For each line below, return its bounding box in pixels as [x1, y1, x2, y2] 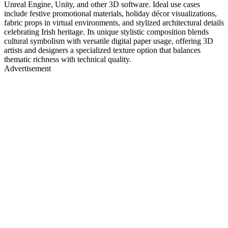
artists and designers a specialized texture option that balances [4, 45, 201, 54]
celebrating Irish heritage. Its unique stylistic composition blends [4, 27, 209, 36]
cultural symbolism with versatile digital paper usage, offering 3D [4, 36, 213, 45]
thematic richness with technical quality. [4, 54, 131, 64]
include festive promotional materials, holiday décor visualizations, [4, 9, 217, 18]
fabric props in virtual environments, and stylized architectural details [4, 18, 224, 27]
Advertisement [4, 64, 51, 73]
